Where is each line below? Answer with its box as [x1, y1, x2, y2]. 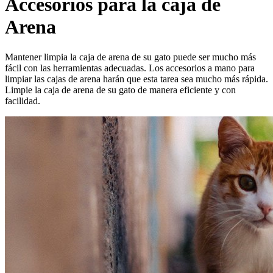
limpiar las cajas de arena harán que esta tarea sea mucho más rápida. [5, 73, 268, 84]
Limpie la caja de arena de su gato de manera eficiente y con [5, 84, 236, 95]
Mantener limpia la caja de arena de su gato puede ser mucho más [5, 51, 256, 62]
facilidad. [5, 95, 40, 106]
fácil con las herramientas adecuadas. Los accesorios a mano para [5, 62, 255, 73]
